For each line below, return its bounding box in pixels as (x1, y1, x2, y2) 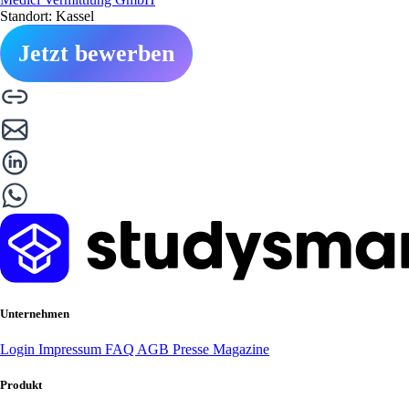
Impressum (38, 341, 105, 357)
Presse (173, 341, 213, 357)
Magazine (213, 341, 269, 357)
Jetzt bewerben (18, 39, 174, 67)
